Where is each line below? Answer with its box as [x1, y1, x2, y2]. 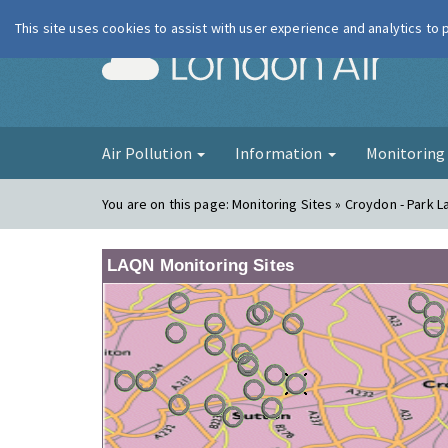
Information [234, 143, 326, 163]
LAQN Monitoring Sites [107, 256, 294, 275]
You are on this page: [102, 195, 233, 213]
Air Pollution [102, 143, 195, 163]
